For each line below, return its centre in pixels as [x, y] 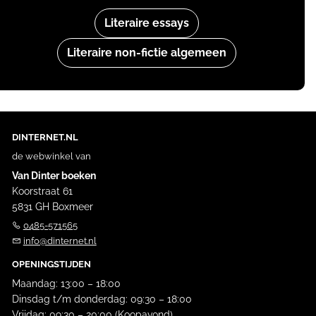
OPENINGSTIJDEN [51, 264]
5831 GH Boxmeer [52, 206]
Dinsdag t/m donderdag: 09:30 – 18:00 [102, 299]
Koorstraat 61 [42, 191]
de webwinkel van [51, 156]
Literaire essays [147, 23]
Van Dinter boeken [54, 175]
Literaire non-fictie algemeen [147, 52]
